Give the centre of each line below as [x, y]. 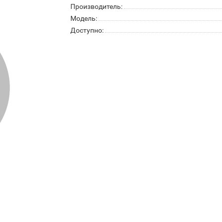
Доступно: [87, 30]
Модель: [83, 18]
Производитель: [96, 6]
